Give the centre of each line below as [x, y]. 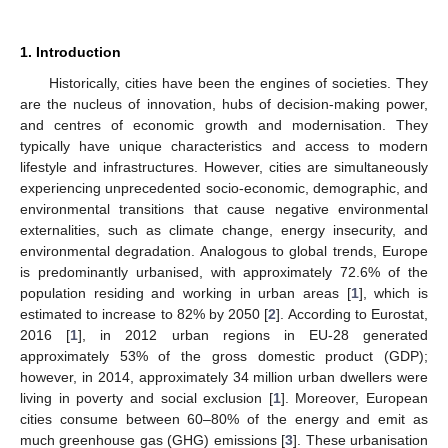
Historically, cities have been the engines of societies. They [238, 82]
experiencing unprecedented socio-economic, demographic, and [224, 187]
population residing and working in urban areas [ [185, 292]
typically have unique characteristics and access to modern [224, 145]
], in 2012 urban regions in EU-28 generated [253, 334]
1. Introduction [70, 51]
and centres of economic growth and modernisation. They [224, 124]
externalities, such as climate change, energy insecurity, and [224, 229]
